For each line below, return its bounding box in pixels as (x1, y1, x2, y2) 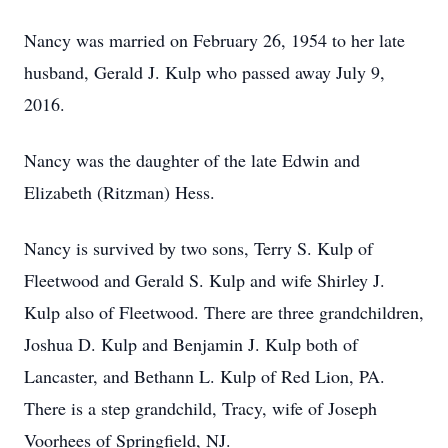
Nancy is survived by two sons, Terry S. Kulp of (24, 236, 373, 260)
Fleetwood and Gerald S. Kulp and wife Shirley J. (24, 268, 385, 292)
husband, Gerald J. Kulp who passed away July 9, (24, 60, 385, 84)
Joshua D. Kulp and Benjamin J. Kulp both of (24, 332, 358, 356)
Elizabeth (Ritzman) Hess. (24, 180, 215, 204)
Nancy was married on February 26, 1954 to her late (24, 28, 405, 52)
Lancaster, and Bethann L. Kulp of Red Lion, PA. (24, 364, 385, 388)
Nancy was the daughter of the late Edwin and (24, 148, 360, 172)
